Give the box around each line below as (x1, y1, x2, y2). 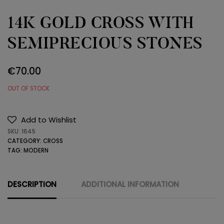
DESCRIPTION (7, 179, 56, 190)
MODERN (23, 146, 48, 155)
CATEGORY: (7, 137, 43, 145)
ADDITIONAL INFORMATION (81, 179, 179, 190)
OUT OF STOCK (7, 84, 49, 92)
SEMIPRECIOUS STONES (7, 33, 203, 54)
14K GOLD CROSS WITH (7, 12, 193, 33)
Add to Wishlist (21, 114, 76, 125)
